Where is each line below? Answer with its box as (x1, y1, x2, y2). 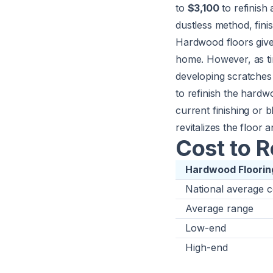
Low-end (185, 222, 226, 234)
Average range (185, 202, 253, 214)
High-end (185, 241, 228, 253)
